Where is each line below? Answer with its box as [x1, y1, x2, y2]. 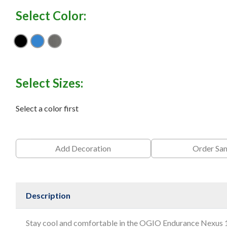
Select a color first [15, 103, 79, 113]
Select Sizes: [15, 75, 83, 90]
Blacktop [27, 41, 60, 51]
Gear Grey [61, 41, 97, 51]
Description [25, 191, 70, 201]
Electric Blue [44, 41, 89, 51]
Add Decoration [55, 143, 111, 153]
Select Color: [15, 8, 86, 23]
